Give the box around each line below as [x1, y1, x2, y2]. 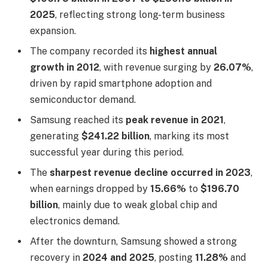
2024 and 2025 [83, 251, 154, 263]
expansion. [30, 25, 76, 36]
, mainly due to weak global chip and [58, 199, 217, 211]
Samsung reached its [30, 114, 126, 126]
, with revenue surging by [99, 61, 214, 73]
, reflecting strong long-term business [55, 8, 225, 20]
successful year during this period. [30, 146, 184, 158]
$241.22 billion [81, 130, 150, 142]
